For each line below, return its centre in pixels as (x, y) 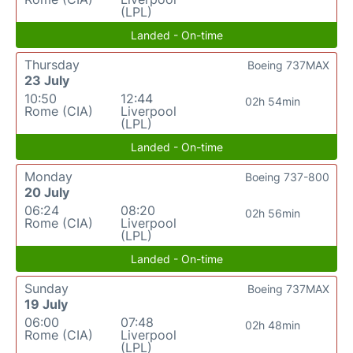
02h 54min (272, 101)
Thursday (52, 65)
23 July (47, 80)
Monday (48, 176)
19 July (46, 304)
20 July (47, 192)
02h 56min (272, 213)
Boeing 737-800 (287, 177)
